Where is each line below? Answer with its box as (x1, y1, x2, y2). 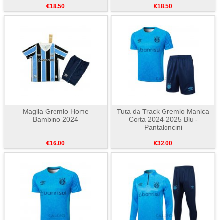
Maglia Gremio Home (22, 108, 89, 116)
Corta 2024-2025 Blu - (128, 115, 198, 124)
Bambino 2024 (33, 115, 79, 124)
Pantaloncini (144, 123, 182, 132)
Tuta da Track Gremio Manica (117, 108, 210, 116)
